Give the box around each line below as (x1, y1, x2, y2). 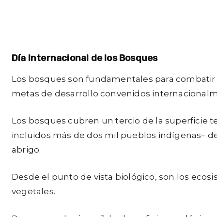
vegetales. (12, 186, 55, 196)
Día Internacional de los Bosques (12, 52, 158, 63)
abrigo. (12, 145, 41, 155)
